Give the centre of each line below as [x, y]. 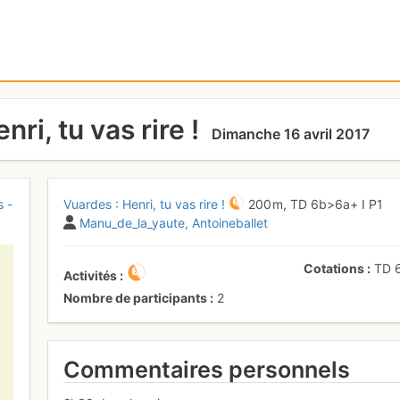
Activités [91, 275]
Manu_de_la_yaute [133, 222]
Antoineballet [230, 222]
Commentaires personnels [207, 369]
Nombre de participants [136, 297]
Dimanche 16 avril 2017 [290, 133]
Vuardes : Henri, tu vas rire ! [145, 204]
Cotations [334, 268]
